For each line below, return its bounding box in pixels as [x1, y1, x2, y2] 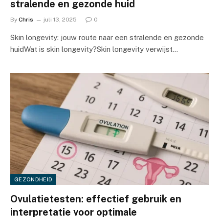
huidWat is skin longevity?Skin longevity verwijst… [10, 44, 178, 53]
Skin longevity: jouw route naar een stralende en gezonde [10, 33, 204, 42]
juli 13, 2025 [44, 16, 77, 23]
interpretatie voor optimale [10, 206, 137, 218]
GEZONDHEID [14, 176, 53, 182]
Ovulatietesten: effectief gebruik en [10, 193, 181, 205]
